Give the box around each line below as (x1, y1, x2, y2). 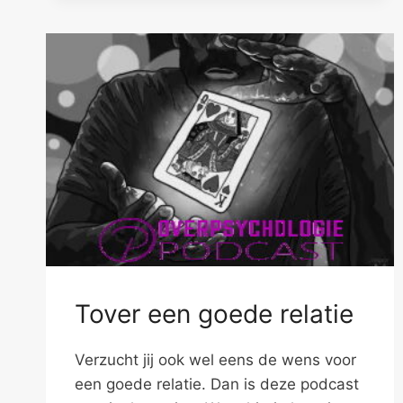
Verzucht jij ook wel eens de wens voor (75, 350, 356, 369)
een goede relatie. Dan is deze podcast (75, 374, 359, 393)
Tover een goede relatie (75, 298, 354, 329)
